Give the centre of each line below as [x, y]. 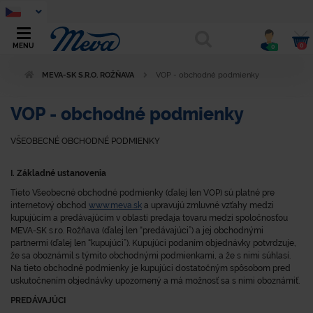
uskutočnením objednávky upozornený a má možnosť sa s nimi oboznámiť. [155, 281]
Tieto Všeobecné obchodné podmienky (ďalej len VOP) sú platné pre [143, 193]
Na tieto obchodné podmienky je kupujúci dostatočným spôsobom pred [151, 268]
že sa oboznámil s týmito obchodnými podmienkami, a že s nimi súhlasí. [151, 256]
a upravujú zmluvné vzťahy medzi [209, 205]
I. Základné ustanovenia [58, 173]
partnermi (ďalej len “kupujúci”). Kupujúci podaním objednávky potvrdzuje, [153, 243]
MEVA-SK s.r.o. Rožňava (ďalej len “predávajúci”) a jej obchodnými [137, 231]
